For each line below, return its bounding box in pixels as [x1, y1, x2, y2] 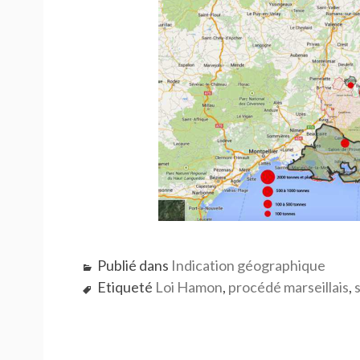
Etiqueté [96, 278, 155, 297]
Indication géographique [170, 256, 325, 275]
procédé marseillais [227, 278, 349, 297]
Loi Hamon [154, 278, 223, 297]
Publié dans [96, 256, 171, 275]
